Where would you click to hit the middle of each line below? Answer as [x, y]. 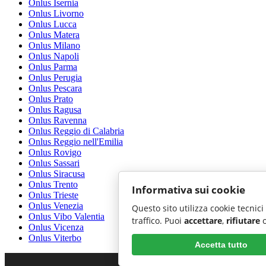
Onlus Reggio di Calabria [76, 131]
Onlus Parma [53, 66]
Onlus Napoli [54, 56]
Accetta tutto [221, 245]
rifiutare [243, 221]
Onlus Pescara [55, 88]
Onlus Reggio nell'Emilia [76, 141]
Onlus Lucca [53, 24]
